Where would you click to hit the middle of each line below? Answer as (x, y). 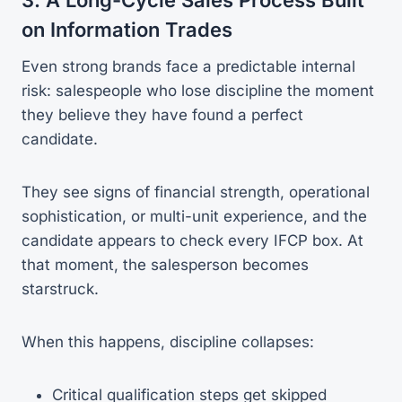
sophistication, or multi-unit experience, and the (194, 216)
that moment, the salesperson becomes (165, 264)
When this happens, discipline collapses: (168, 341)
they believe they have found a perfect (162, 114)
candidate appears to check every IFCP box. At (192, 240)
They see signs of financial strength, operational (196, 192)
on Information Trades (127, 29)
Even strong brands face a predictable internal (188, 66)
